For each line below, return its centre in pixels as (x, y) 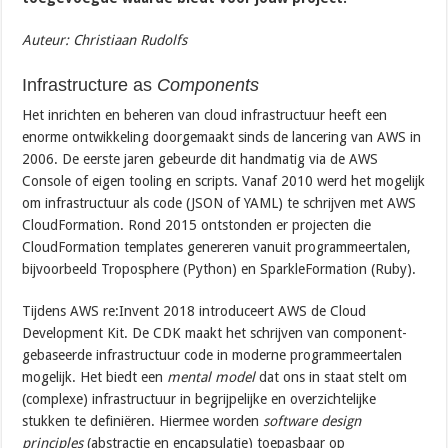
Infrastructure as (87, 84)
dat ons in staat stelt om (333, 376)
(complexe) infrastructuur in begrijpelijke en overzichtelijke (199, 398)
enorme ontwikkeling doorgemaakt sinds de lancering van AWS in (222, 136)
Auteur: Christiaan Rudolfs (105, 39)
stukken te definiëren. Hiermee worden (143, 420)
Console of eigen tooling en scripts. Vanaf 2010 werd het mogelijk (224, 180)
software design (312, 420)
